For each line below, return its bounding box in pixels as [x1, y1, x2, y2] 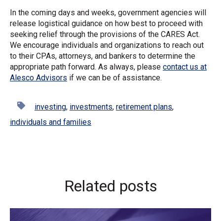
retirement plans [116, 102, 172, 112]
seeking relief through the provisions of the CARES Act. [10, 29, 200, 39]
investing [35, 102, 66, 112]
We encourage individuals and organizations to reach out [10, 40, 204, 50]
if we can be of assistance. [67, 73, 162, 82]
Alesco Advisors [10, 73, 67, 82]
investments [70, 102, 112, 112]
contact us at [163, 62, 207, 72]
